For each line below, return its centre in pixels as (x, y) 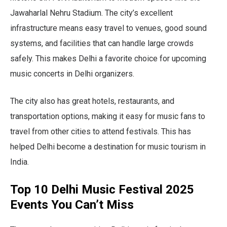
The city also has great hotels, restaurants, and (92, 101)
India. (20, 162)
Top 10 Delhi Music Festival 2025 (102, 189)
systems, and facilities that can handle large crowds (102, 43)
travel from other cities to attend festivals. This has (101, 131)
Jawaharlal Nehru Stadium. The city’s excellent (91, 13)
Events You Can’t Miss (72, 204)
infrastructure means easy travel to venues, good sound (108, 28)
